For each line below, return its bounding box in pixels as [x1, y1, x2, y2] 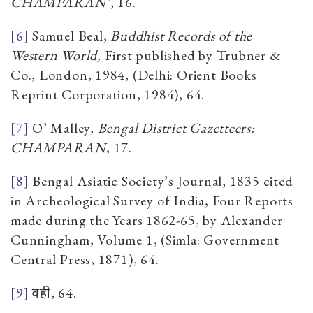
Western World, [10, 45, 101, 64]
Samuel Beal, [32, 26, 111, 45]
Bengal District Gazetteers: [97, 118, 255, 137]
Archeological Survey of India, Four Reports [25, 191, 293, 210]
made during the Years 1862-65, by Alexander [10, 210, 283, 229]
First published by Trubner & [101, 45, 282, 64]
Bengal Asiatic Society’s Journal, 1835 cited [32, 171, 293, 190]
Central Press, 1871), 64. [10, 249, 159, 268]
